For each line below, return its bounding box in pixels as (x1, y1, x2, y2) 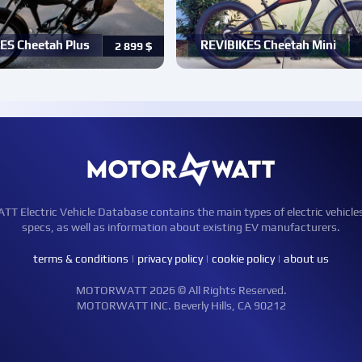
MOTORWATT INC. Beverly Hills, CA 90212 (76, 299, 286, 313)
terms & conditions (33, 252, 128, 266)
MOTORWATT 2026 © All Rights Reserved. (75, 284, 287, 297)
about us (284, 252, 329, 266)
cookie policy (212, 252, 275, 266)
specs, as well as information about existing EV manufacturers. (22, 221, 340, 234)
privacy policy (137, 252, 203, 266)
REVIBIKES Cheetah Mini (200, 38, 337, 53)
